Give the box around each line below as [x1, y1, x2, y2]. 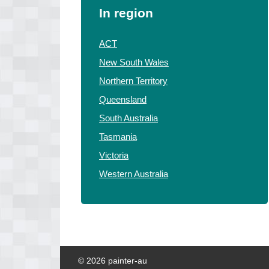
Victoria [99, 150, 128, 160]
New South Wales [99, 57, 169, 67]
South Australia [99, 113, 158, 123]
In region [99, 6, 153, 20]
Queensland [99, 94, 147, 104]
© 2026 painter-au [78, 256, 147, 265]
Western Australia [99, 169, 168, 179]
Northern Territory [99, 76, 168, 86]
